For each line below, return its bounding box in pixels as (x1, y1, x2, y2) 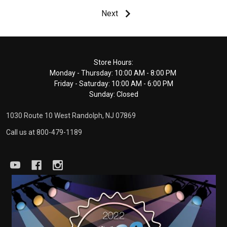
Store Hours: (94, 58, 133, 67)
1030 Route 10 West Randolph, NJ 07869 (6, 111, 136, 120)
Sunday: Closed (89, 90, 138, 99)
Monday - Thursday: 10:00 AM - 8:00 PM (49, 69, 178, 78)
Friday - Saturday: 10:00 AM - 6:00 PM (54, 80, 173, 88)
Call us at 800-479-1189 (6, 128, 82, 137)
